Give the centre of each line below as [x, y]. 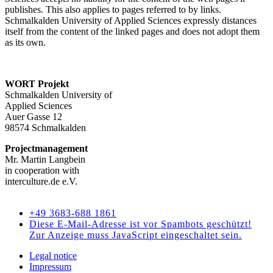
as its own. [25, 42]
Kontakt [47, 202]
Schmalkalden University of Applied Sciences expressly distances [131, 20]
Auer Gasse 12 [34, 116]
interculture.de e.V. [41, 181]
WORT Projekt [37, 83]
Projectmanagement [46, 148]
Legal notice [53, 255]
